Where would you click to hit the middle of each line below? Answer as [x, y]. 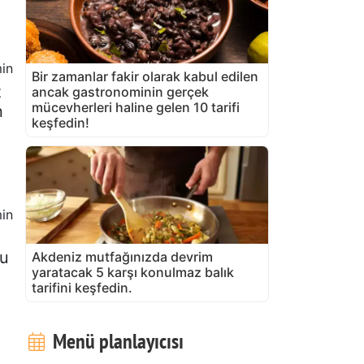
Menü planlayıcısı [116, 340]
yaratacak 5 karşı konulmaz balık [133, 272]
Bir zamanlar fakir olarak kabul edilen [145, 76]
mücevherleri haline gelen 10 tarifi [136, 107]
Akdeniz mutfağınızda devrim [122, 256]
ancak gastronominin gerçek [120, 91]
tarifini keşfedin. [82, 287]
